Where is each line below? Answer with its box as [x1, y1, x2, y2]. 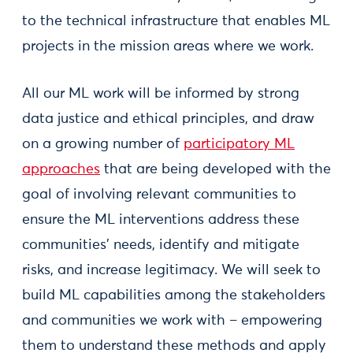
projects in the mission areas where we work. [22, 39, 314, 54]
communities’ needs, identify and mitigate [22, 238, 299, 252]
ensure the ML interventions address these [22, 213, 299, 227]
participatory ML [184, 137, 295, 151]
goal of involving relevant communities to [22, 188, 296, 202]
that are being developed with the [100, 162, 331, 176]
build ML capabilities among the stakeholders [22, 288, 325, 303]
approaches [22, 162, 100, 176]
